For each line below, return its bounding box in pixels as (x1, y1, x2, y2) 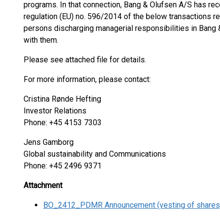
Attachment (24, 181, 62, 190)
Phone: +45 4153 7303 (24, 118, 102, 127)
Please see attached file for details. (24, 55, 146, 64)
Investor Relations (24, 106, 86, 115)
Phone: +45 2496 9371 (24, 161, 102, 170)
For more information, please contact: (24, 75, 151, 84)
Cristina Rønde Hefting (24, 94, 101, 104)
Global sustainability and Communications (24, 149, 166, 159)
